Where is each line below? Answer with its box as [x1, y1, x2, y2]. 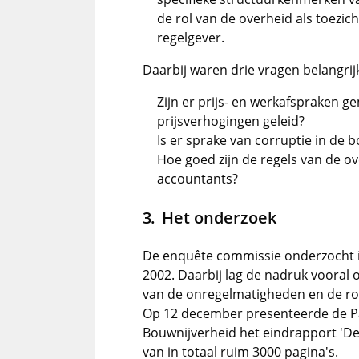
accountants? [157, 170, 238, 188]
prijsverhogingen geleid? [157, 112, 305, 130]
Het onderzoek [161, 206, 276, 228]
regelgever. [157, 29, 224, 46]
